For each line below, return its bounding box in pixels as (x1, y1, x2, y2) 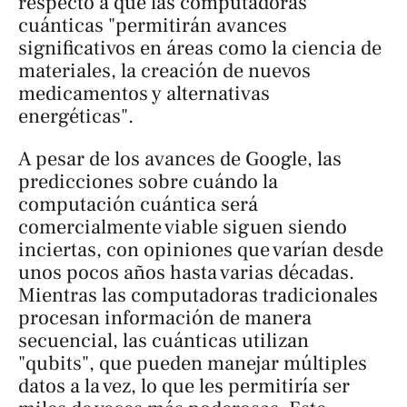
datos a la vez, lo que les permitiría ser (18, 373, 350, 400)
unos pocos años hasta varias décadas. (18, 260, 354, 286)
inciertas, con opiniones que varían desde (18, 237, 383, 263)
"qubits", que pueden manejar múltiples (18, 351, 367, 377)
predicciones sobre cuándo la (18, 169, 278, 195)
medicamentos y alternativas (18, 80, 270, 106)
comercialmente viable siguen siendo (18, 214, 347, 241)
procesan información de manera (18, 305, 312, 332)
